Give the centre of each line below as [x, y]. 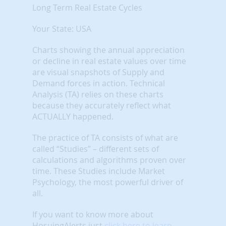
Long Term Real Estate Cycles [87, 7]
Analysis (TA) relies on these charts [98, 94]
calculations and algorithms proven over [109, 160]
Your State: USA [62, 29]
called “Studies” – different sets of [96, 149]
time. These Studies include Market [99, 171]
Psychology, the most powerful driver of [108, 182]
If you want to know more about [93, 214]
